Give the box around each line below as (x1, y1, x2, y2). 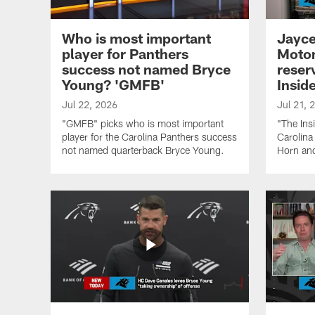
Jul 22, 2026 (62, 98, 117, 110)
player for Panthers (62, 44, 188, 62)
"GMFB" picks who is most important (62, 117, 224, 129)
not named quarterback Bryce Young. (62, 143, 224, 156)
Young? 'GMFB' (62, 75, 165, 93)
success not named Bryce (62, 60, 231, 77)
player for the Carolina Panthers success (62, 130, 237, 143)
